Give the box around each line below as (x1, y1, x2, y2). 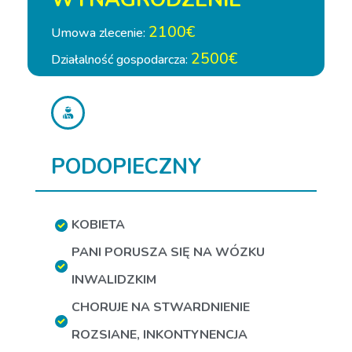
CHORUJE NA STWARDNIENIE (71, 299, 250, 316)
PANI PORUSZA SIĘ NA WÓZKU (71, 244, 265, 261)
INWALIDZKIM (71, 271, 156, 288)
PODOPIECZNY (51, 152, 201, 181)
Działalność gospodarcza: (51, 51, 191, 68)
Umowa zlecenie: (51, 24, 148, 42)
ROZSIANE (71, 326, 137, 343)
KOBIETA (71, 216, 125, 233)
